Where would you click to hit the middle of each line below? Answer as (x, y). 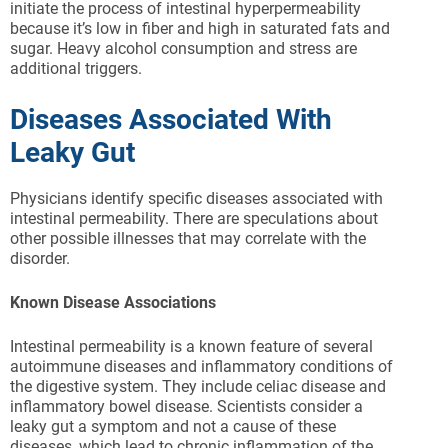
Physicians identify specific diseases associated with (196, 199)
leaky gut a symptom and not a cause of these (173, 427)
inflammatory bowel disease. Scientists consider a (186, 407)
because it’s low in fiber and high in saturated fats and (200, 29)
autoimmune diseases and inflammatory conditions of (201, 367)
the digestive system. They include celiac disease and (198, 387)
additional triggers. (76, 69)
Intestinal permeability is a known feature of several (191, 347)
